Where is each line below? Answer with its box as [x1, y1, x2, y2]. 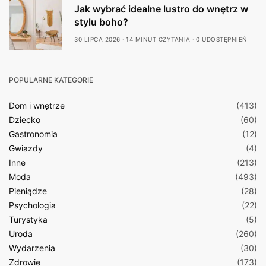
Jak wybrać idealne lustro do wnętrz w [74, 3, 248, 15]
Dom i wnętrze [9, 100, 65, 110]
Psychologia [9, 200, 56, 210]
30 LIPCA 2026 [74, 36, 121, 43]
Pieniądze [9, 186, 47, 196]
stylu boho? [74, 16, 128, 28]
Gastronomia [9, 129, 58, 139]
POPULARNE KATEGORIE [9, 75, 93, 84]
